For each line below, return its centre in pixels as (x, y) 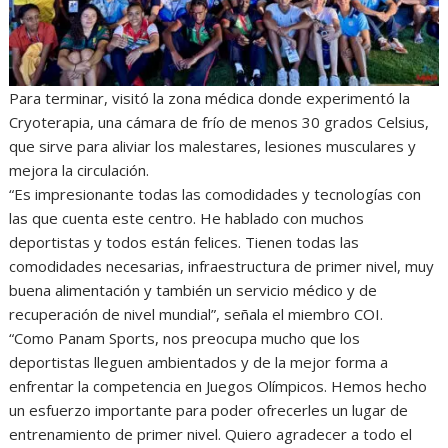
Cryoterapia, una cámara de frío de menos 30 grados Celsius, (219, 122)
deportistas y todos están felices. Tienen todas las (184, 242)
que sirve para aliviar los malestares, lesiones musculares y (213, 146)
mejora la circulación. (79, 170)
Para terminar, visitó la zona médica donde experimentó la (210, 98)
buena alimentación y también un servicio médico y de (193, 290)
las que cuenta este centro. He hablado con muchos (187, 218)
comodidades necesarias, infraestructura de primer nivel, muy (222, 266)
